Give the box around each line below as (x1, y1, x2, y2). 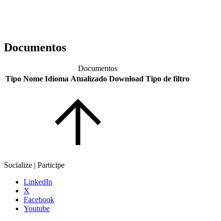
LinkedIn (24, 177, 52, 186)
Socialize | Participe (4, 160, 65, 169)
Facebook (24, 195, 54, 204)
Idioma (45, 74, 69, 83)
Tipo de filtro (146, 74, 189, 83)
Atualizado (71, 74, 107, 83)
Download (109, 74, 144, 83)
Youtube (24, 204, 50, 213)
